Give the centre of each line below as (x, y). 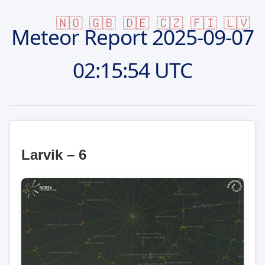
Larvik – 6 (54, 154)
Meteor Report (82, 36)
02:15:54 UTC (132, 70)
